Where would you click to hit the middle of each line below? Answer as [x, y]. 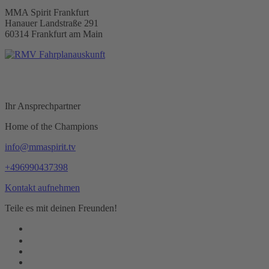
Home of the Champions [51, 127]
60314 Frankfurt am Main [54, 34]
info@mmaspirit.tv [40, 147]
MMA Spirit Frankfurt [47, 13]
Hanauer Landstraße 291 [52, 23]
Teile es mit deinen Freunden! [61, 208]
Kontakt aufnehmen [42, 188]
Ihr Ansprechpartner [43, 106]
